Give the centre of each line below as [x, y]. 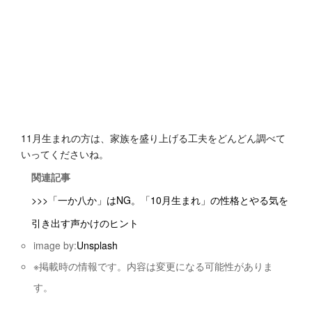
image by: [55, 245]
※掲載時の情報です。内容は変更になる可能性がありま [154, 266]
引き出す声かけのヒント [85, 223]
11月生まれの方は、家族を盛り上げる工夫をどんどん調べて [153, 138]
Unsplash [97, 245]
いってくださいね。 [65, 154]
